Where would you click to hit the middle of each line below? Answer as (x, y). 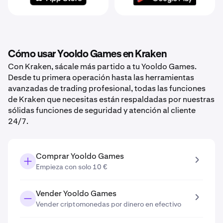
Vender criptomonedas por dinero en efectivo (109, 204)
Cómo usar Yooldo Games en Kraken (87, 54)
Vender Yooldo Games (76, 193)
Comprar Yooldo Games (80, 156)
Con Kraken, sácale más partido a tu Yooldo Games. (102, 66)
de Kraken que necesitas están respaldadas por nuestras (111, 99)
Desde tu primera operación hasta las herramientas (101, 77)
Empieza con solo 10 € (72, 167)
